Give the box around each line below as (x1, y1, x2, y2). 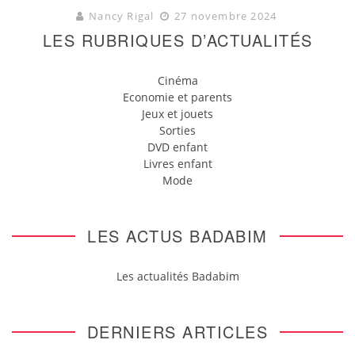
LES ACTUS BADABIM (87, 223, 268, 247)
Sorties (159, 122, 196, 138)
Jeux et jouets (142, 105, 213, 121)
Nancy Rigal (89, 8, 155, 23)
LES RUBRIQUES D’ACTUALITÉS (42, 28, 313, 52)
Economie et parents (123, 89, 232, 105)
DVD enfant (147, 139, 208, 155)
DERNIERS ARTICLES (86, 319, 269, 343)
